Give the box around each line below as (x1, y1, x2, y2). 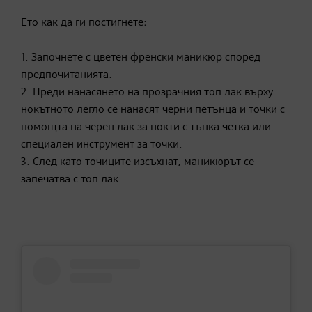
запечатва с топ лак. (21, 174, 122, 186)
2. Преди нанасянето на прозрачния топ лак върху (21, 87, 273, 99)
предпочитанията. (21, 70, 112, 81)
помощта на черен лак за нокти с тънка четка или (21, 122, 271, 134)
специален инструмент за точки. (21, 139, 182, 151)
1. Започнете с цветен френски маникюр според (21, 52, 260, 64)
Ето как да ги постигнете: (21, 17, 147, 29)
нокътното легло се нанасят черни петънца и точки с (21, 104, 285, 116)
